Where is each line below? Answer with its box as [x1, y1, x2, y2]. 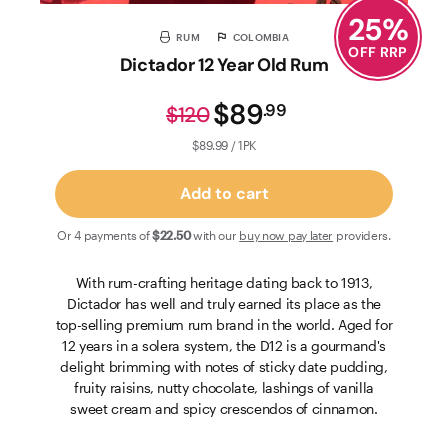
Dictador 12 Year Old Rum [119, 53, 329, 77]
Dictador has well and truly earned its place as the [66, 295, 382, 312]
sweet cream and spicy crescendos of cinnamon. [70, 400, 378, 417]
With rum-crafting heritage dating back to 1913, [75, 274, 373, 291]
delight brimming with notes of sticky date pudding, [60, 358, 388, 375]
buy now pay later [239, 228, 334, 242]
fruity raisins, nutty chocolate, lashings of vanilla [74, 379, 374, 396]
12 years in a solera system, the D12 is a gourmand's [62, 337, 386, 354]
